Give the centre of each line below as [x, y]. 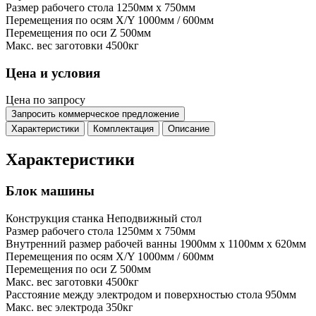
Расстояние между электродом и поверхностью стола [134, 294]
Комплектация [123, 129]
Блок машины [50, 191]
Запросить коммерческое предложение [95, 114]
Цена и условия [53, 73]
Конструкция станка [55, 218]
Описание [189, 129]
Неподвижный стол [154, 218]
